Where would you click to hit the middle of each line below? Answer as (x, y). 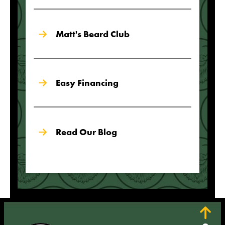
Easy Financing (87, 83)
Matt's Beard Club (92, 34)
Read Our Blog (86, 132)
